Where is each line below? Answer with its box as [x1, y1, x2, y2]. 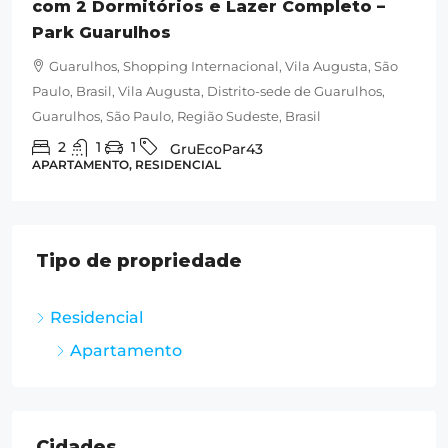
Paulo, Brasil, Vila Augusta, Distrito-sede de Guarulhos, [32, 83, 385, 100]
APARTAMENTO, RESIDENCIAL [32, 157, 221, 173]
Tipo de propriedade [36, 250, 242, 273]
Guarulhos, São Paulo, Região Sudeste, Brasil [32, 108, 321, 125]
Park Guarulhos [32, 23, 171, 43]
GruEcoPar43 [170, 140, 263, 159]
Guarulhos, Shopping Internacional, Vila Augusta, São [49, 58, 398, 75]
